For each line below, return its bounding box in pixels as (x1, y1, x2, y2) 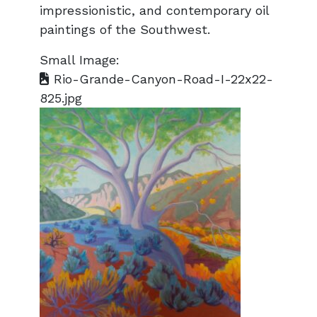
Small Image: (40, 52, 120, 67)
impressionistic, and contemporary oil (40, 3, 269, 18)
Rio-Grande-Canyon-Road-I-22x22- (50, 71, 273, 86)
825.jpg (40, 91, 82, 105)
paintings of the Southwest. (40, 22, 210, 37)
